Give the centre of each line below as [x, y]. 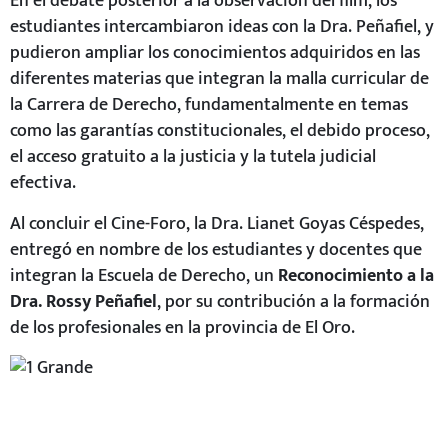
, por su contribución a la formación [293, 301]
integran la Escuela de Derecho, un [144, 275]
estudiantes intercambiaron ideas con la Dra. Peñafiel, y [222, 27]
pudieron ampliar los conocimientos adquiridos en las [215, 53]
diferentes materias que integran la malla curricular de [219, 79]
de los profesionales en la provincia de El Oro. [182, 327]
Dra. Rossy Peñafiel [83, 301]
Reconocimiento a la [356, 275]
